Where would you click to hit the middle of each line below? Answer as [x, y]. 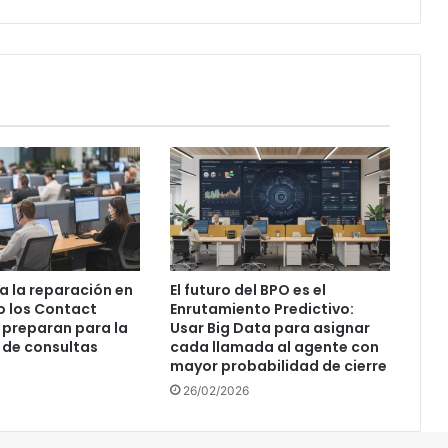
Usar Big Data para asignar [269, 328]
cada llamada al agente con [274, 347]
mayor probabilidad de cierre [278, 366]
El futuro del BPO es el [247, 290]
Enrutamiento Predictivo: [261, 309]
